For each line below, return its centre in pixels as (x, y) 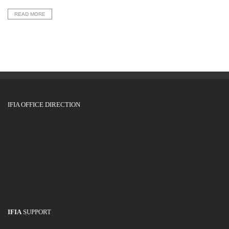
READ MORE (30, 14)
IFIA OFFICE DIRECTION (44, 105)
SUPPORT (36, 212)
